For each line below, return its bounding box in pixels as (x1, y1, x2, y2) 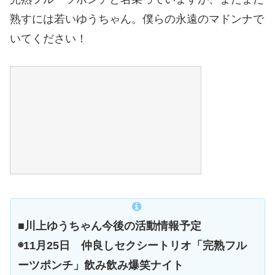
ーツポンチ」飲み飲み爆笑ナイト (18, 258, 184, 271)
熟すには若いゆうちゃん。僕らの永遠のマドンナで (10, 13, 264, 26)
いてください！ (10, 33, 87, 45)
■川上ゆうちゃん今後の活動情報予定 (18, 219, 201, 232)
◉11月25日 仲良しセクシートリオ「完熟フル (18, 239, 247, 252)
